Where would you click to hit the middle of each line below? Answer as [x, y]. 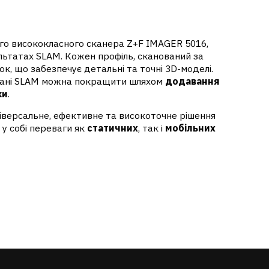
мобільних [190, 128]
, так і [151, 128]
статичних [112, 128]
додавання [192, 81]
